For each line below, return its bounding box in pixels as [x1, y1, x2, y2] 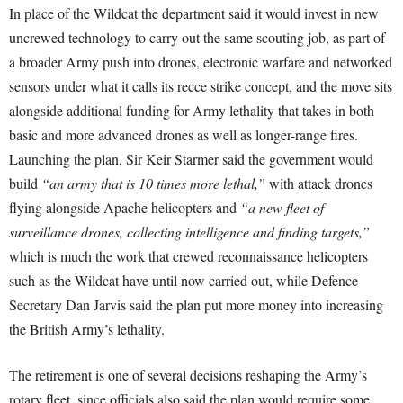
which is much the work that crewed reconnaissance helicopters [9, 246, 368, 266]
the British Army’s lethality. [9, 319, 165, 339]
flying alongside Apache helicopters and [9, 198, 240, 218]
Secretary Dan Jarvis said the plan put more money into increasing [9, 295, 383, 315]
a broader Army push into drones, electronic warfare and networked [9, 52, 392, 72]
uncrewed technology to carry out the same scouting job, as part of [9, 28, 385, 48]
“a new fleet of [240, 198, 324, 218]
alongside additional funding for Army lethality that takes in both [9, 101, 374, 121]
